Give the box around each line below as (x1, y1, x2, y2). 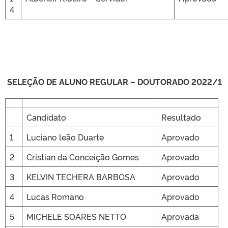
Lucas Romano (26, 191, 84, 202)
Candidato (26, 111, 66, 123)
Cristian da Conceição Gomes (26, 151, 139, 162)
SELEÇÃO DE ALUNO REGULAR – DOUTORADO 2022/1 (5, 76, 222, 87)
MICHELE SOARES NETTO (26, 211, 126, 222)
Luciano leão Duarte (26, 131, 104, 142)
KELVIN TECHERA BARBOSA (26, 171, 135, 182)
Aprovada (161, 211, 199, 222)
